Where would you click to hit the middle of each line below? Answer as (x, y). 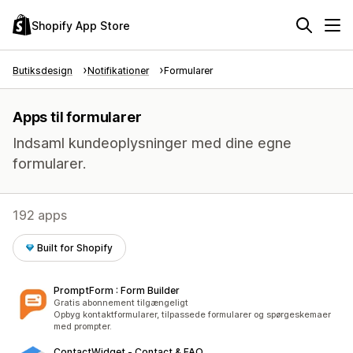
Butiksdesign (43, 71)
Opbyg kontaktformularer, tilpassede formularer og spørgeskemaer (192, 314)
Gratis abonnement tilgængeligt (121, 303)
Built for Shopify (75, 248)
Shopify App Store (81, 25)
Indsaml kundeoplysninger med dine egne (152, 143)
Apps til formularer (77, 117)
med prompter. (83, 326)
